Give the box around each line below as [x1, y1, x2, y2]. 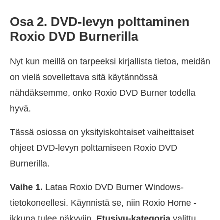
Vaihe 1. [10, 182, 43, 192]
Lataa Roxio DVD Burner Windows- [43, 182, 184, 192]
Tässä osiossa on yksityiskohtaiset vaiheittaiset [10, 127, 194, 137]
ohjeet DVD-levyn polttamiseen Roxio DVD [10, 143, 177, 153]
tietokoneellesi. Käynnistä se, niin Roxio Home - [10, 198, 196, 208]
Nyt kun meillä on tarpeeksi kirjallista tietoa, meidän [10, 56, 210, 67]
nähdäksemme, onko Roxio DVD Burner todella [10, 88, 195, 98]
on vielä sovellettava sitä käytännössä [10, 72, 158, 82]
